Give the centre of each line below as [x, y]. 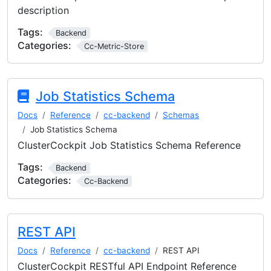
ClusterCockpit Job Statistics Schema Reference [129, 145]
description [43, 10]
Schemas [181, 115]
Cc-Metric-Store [114, 46]
